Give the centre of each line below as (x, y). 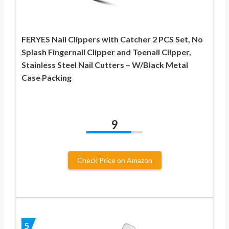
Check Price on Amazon (114, 160)
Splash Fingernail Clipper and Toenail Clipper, (106, 52)
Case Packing (47, 77)
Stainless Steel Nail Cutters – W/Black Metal (105, 64)
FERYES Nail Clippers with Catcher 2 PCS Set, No (112, 39)
